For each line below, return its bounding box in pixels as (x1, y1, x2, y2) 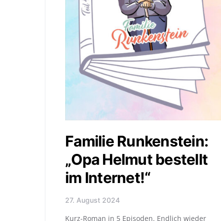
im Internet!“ (65, 168, 151, 186)
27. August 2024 (65, 195, 120, 204)
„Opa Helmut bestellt (65, 150, 208, 168)
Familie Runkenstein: (65, 132, 208, 150)
